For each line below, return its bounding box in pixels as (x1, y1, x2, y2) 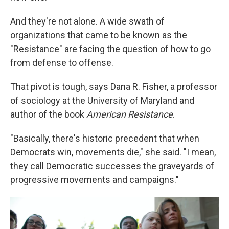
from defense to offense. (10, 57, 113, 68)
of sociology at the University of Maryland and (10, 95, 194, 106)
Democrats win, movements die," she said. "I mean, (10, 147, 216, 158)
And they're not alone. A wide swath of (10, 16, 165, 27)
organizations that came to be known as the (10, 30, 187, 41)
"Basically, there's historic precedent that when (10, 133, 199, 144)
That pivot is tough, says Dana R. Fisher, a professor (10, 81, 217, 93)
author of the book (10, 109, 86, 120)
